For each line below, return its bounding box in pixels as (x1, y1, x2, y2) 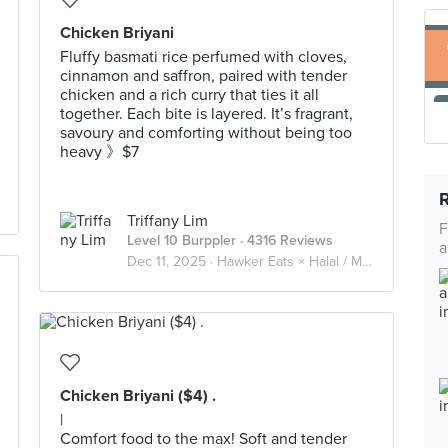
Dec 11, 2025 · (127, 253, 217, 270)
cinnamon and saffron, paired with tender (60, 66, 347, 86)
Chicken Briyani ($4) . (60, 386, 216, 406)
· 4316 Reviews (236, 232, 333, 249)
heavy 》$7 (60, 142, 139, 162)
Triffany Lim (127, 211, 208, 231)
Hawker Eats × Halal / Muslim (217, 253, 362, 270)
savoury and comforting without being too (60, 123, 352, 143)
